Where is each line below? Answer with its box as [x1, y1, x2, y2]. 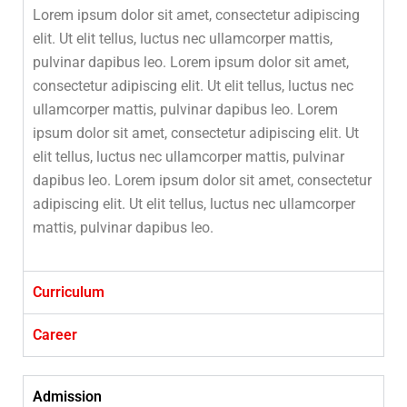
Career [33, 326, 77, 343]
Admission [33, 388, 102, 405]
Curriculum [33, 283, 104, 301]
